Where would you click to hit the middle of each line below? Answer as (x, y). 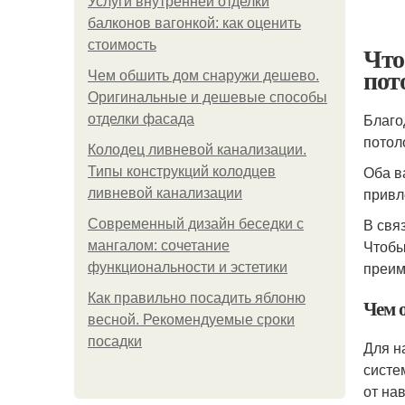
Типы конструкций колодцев (182, 171)
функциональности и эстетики (188, 267)
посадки (115, 341)
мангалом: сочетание (159, 245)
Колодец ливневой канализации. (197, 150)
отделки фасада (141, 119)
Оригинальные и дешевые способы (207, 97)
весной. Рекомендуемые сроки (191, 320)
